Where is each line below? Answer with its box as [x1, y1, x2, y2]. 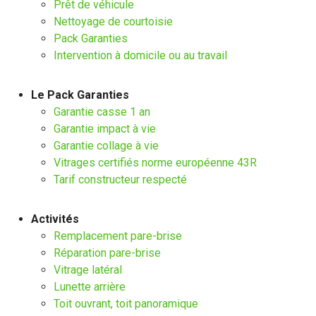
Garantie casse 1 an [54, 105, 150, 119]
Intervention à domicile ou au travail [54, 49, 227, 62]
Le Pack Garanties [31, 88, 129, 102]
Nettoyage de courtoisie [54, 15, 173, 28]
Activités [31, 212, 79, 226]
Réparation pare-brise [54, 246, 161, 260]
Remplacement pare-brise [54, 229, 182, 243]
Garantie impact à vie [54, 122, 156, 135]
